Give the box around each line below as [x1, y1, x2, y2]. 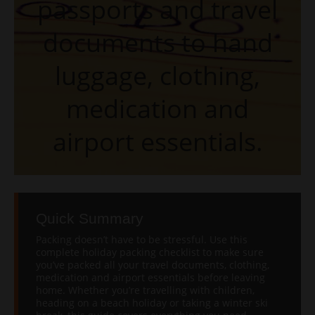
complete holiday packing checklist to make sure [36, 245, 264, 259]
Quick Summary [36, 210, 143, 226]
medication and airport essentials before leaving [36, 271, 265, 284]
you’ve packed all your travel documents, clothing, [36, 258, 269, 271]
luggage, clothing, [55, 58, 260, 93]
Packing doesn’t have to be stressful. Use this [36, 233, 247, 246]
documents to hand [42, 25, 273, 60]
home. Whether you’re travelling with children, [36, 283, 255, 297]
